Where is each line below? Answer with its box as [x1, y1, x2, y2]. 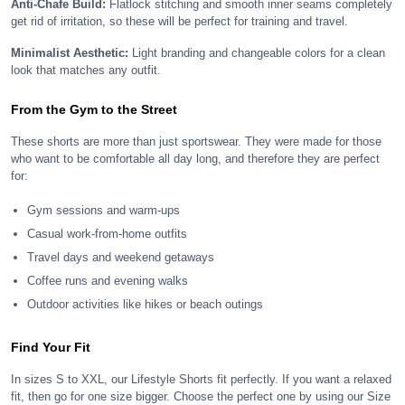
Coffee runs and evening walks [27, 274, 188, 287]
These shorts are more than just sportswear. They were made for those [11, 135, 381, 148]
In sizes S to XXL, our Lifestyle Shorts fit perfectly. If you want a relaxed [11, 372, 391, 386]
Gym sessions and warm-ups [27, 203, 180, 217]
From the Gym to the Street [11, 102, 177, 117]
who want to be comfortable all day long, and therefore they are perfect [11, 152, 380, 165]
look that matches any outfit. [11, 63, 161, 77]
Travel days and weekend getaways [27, 250, 214, 264]
